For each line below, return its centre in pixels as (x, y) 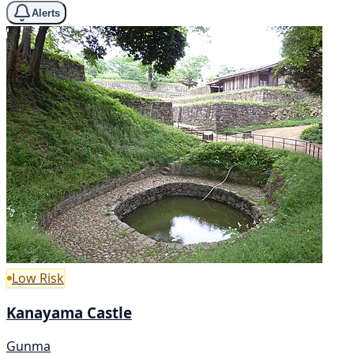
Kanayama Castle (69, 312)
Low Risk (38, 279)
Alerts (46, 13)
